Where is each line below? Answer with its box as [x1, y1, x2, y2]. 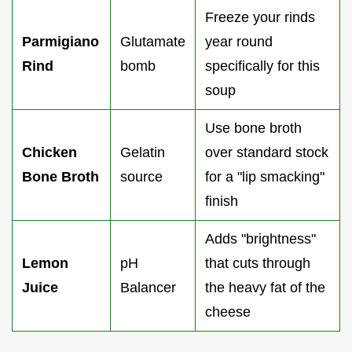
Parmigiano [22, 33, 99, 49]
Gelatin [120, 144, 165, 160]
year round [205, 33, 273, 49]
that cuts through [205, 255, 310, 271]
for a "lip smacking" [205, 168, 324, 185]
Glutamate [120, 33, 185, 49]
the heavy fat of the [205, 279, 325, 295]
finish [205, 192, 238, 209]
